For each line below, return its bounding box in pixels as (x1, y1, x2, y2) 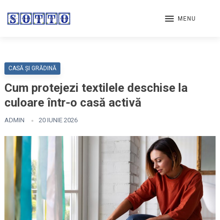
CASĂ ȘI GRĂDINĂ (8, 65, 56, 72)
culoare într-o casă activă (4, 96, 141, 110)
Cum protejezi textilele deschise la (4, 81, 188, 95)
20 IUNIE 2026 (38, 116, 78, 124)
